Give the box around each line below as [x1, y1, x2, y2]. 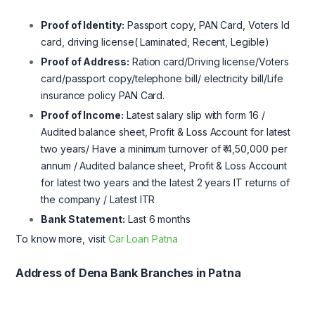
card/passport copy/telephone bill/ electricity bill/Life [41, 72, 284, 85]
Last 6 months [125, 213, 191, 226]
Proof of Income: [41, 109, 124, 122]
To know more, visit [15, 233, 108, 245]
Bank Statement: [41, 213, 125, 226]
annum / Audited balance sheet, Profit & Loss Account [41, 160, 287, 172]
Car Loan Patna [108, 233, 178, 245]
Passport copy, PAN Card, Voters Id [124, 19, 290, 32]
